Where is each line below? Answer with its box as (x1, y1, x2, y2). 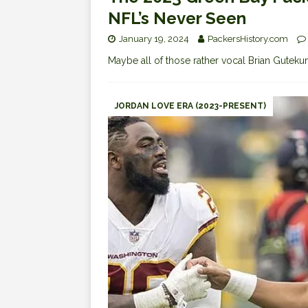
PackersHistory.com (208, 33, 288, 44)
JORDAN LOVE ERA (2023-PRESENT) (115, 100, 266, 111)
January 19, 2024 (119, 33, 189, 44)
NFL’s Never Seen (108, 8, 246, 28)
